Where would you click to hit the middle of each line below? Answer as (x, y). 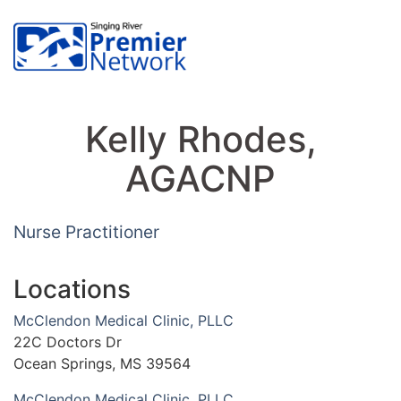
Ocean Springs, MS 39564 (102, 363)
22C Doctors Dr (68, 341)
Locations (72, 289)
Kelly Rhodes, (200, 139)
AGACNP (200, 178)
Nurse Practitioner (86, 231)
